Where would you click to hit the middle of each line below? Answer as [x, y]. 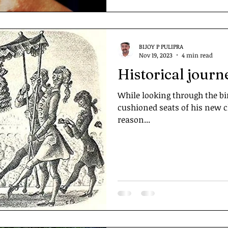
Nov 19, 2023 [156, 55]
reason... [134, 120]
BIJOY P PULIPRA [161, 46]
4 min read [197, 55]
